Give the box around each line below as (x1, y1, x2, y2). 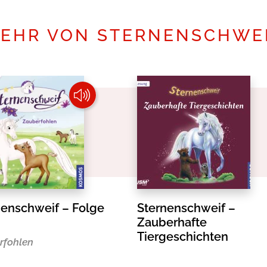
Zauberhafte (137, 215, 207, 229)
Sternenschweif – (137, 201, 235, 215)
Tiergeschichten (137, 229, 228, 244)
